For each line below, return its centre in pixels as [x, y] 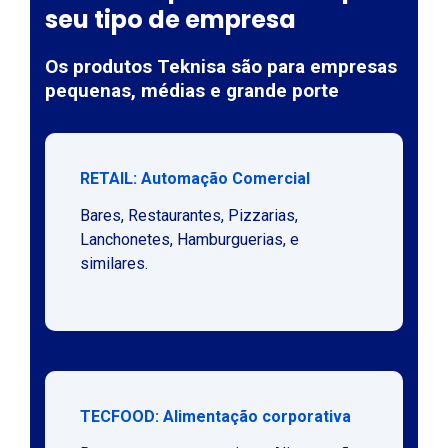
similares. [113, 263]
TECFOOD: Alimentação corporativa [215, 416]
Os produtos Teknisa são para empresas [220, 66]
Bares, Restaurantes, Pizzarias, [188, 215]
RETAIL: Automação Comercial [194, 178]
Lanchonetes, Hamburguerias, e [189, 239]
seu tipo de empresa [170, 19]
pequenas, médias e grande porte [191, 90]
